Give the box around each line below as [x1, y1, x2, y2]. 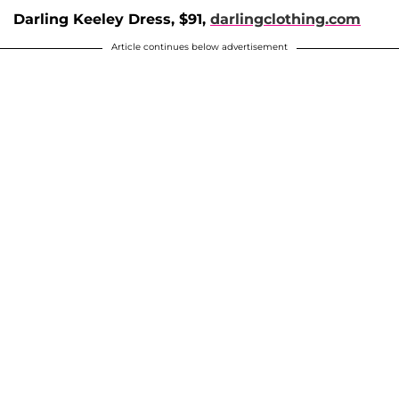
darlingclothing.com [210, 11, 361, 28]
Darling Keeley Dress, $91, [13, 11, 210, 28]
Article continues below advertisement [111, 41, 288, 53]
